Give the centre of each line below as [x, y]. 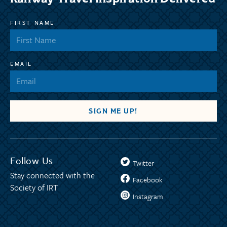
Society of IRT [34, 188]
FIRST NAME [32, 23]
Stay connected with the [52, 176]
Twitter [144, 163]
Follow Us [32, 161]
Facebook [148, 180]
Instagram [148, 197]
